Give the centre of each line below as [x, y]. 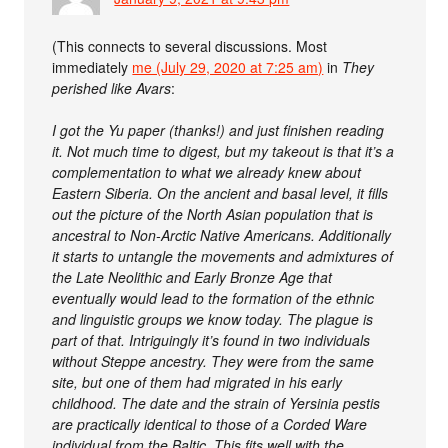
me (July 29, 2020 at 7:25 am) [228, 67]
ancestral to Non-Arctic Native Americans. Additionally [222, 235]
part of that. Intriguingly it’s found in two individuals [211, 340]
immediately [92, 67]
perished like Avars [112, 88]
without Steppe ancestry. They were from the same [213, 361]
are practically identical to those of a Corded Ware [210, 424]
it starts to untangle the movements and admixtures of [223, 256]
